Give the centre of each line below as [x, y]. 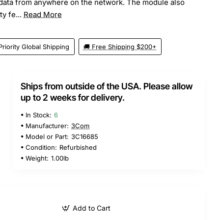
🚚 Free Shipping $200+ [120, 46]
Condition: [41, 147]
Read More [43, 14]
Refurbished [78, 147]
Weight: [37, 158]
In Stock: [39, 115]
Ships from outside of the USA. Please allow [107, 86]
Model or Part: [47, 136]
